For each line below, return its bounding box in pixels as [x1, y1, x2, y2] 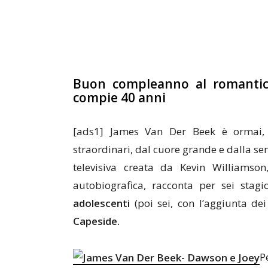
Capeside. [73, 214, 122, 228]
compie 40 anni [73, 89, 166, 106]
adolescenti [73, 196, 130, 210]
